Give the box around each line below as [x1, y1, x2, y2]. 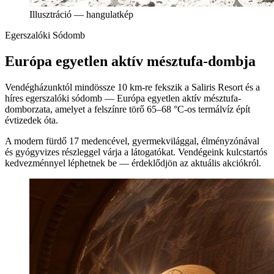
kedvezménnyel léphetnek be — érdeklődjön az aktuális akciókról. [5, 157, 261, 168]
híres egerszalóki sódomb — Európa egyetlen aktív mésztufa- [5, 92, 241, 103]
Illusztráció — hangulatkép [29, 9, 133, 20]
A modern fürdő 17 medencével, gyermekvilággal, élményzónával [5, 135, 259, 146]
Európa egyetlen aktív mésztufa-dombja [5, 53, 256, 69]
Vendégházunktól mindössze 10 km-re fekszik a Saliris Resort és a [5, 81, 260, 92]
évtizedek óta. [5, 114, 58, 125]
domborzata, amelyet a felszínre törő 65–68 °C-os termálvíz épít [5, 103, 250, 114]
